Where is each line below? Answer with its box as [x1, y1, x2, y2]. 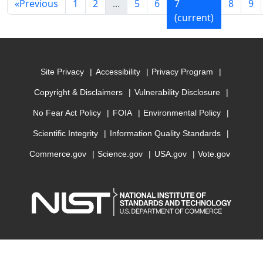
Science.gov [97, 149, 143, 159]
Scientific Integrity [33, 129, 99, 139]
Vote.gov [198, 149, 231, 159]
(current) [174, 11, 214, 24]
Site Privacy [41, 67, 85, 77]
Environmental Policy [143, 108, 221, 118]
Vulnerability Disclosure [134, 87, 220, 97]
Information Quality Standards [110, 129, 221, 139]
